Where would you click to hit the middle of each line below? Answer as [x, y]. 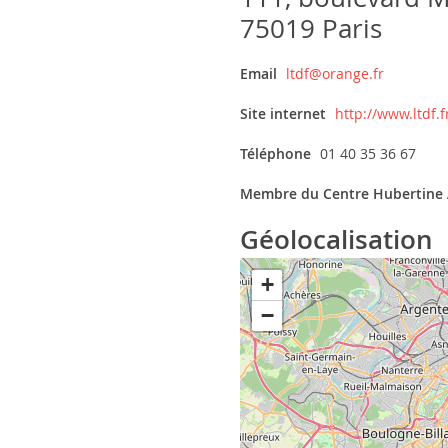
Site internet [285, 113]
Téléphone [277, 153]
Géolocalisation [340, 239]
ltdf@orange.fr [335, 73]
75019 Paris [311, 28]
